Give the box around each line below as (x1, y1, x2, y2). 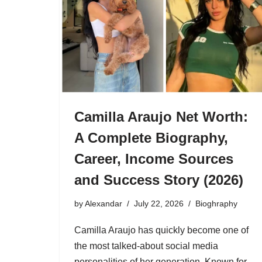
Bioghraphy (195, 199, 237, 209)
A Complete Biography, (74, 130, 228, 146)
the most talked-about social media (74, 241, 218, 251)
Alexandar (85, 199, 122, 209)
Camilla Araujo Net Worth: (74, 109, 248, 125)
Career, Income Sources (74, 151, 233, 167)
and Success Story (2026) (74, 172, 243, 188)
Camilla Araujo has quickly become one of (74, 225, 249, 236)
